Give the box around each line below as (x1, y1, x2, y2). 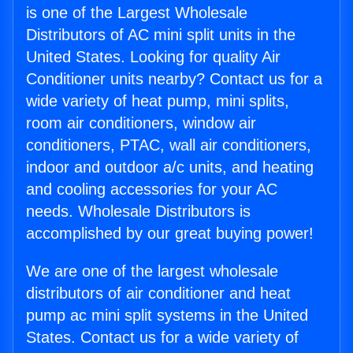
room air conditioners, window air (26, 114, 256, 132)
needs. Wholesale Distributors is (26, 203, 251, 221)
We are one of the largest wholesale (26, 262, 278, 281)
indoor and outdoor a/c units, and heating (26, 158, 314, 176)
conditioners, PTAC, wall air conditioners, (26, 136, 311, 154)
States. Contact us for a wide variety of (26, 329, 299, 347)
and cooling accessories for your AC (26, 180, 277, 199)
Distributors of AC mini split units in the (26, 26, 295, 44)
